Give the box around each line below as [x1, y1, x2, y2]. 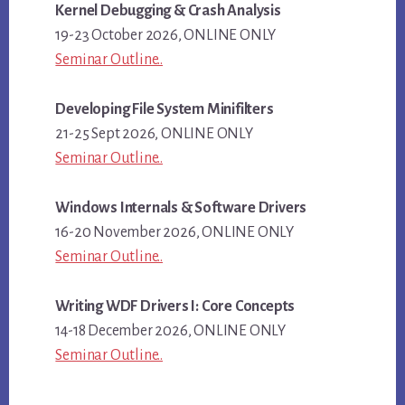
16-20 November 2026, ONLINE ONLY [55, 224, 294, 241]
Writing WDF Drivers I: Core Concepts [55, 298, 296, 316]
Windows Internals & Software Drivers [55, 200, 307, 217]
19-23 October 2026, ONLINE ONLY [55, 27, 277, 44]
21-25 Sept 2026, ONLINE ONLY [55, 126, 253, 143]
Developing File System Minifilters [55, 101, 274, 118]
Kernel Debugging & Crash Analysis [55, 3, 281, 20]
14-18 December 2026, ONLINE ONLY [55, 323, 286, 340]
